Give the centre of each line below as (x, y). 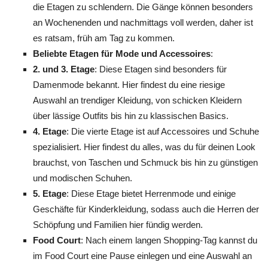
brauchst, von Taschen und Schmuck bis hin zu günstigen (145, 162)
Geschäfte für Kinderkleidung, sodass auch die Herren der (146, 209)
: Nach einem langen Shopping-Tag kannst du (169, 240)
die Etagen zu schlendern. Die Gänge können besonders (143, 7)
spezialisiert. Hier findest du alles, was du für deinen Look (144, 147)
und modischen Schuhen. (83, 178)
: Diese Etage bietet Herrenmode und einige (151, 194)
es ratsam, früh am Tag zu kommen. (104, 38)
